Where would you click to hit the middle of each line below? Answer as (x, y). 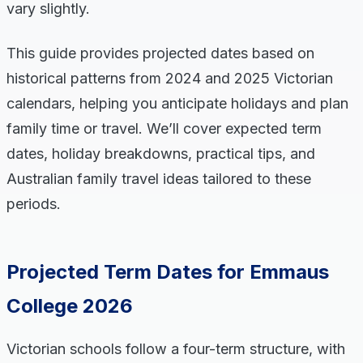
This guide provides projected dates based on (160, 53)
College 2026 (70, 306)
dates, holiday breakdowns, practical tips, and (161, 154)
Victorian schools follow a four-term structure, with (176, 349)
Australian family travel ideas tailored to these (159, 179)
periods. (34, 204)
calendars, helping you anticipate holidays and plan (177, 103)
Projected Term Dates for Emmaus (168, 272)
